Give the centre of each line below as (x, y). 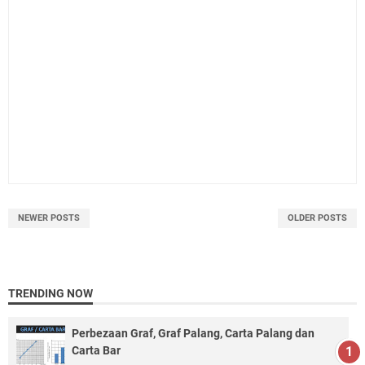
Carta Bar (96, 351)
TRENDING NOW (51, 294)
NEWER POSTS (49, 218)
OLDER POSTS (317, 218)
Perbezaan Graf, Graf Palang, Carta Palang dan (193, 334)
